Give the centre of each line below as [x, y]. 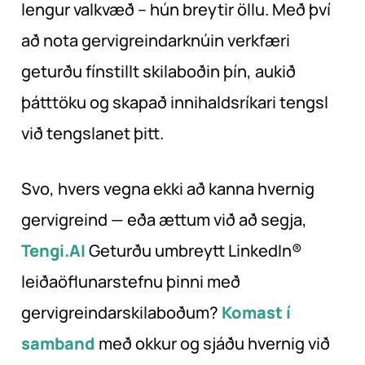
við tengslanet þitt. [92, 133]
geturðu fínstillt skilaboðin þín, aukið [158, 71]
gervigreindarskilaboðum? [120, 312]
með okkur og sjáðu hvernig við [213, 343]
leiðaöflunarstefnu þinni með [131, 281]
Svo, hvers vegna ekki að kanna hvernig [168, 188]
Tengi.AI [53, 250]
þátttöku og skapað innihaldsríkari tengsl [175, 102]
